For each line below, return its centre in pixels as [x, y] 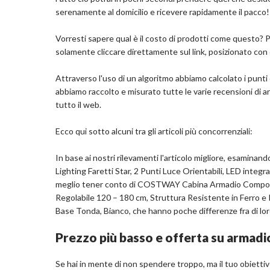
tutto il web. [78, 105]
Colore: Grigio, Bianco [136, 70]
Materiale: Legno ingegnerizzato [156, 58]
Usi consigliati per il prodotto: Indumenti [171, 22]
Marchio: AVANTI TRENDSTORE [158, 46]
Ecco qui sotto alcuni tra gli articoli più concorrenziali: [154, 131]
